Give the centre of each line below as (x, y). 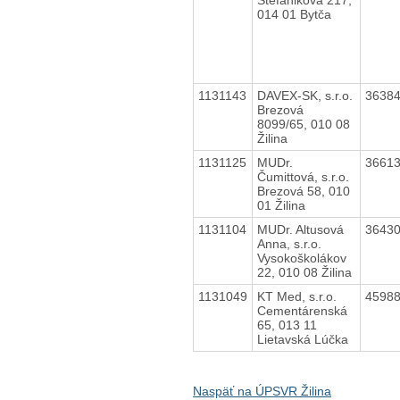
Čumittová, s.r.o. (303, 176)
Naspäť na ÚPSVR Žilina (262, 391)
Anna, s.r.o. (289, 243)
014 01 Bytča (294, 14)
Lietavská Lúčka (302, 339)
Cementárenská (302, 310)
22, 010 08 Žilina (304, 272)
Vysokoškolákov (301, 258)
